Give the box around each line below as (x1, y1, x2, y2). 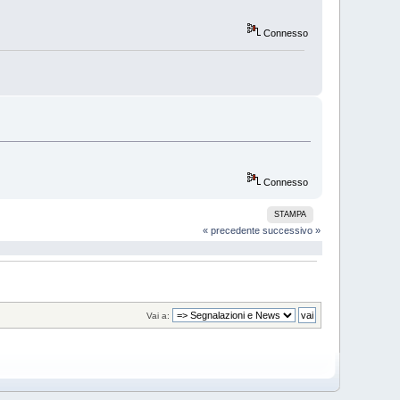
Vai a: (146, 310, 170, 321)
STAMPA (274, 210, 307, 220)
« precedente (202, 225, 260, 237)
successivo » (262, 225, 321, 237)
